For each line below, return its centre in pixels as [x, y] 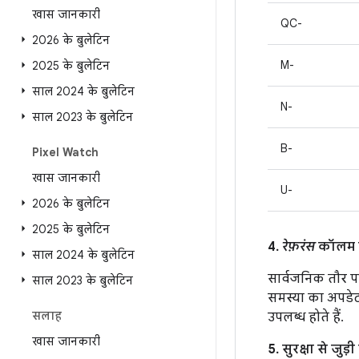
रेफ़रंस [298, 247]
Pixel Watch [65, 152]
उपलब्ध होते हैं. [306, 317]
